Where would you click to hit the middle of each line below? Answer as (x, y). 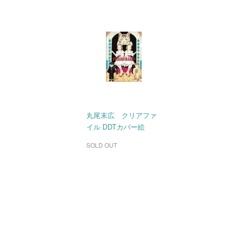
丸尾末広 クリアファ (122, 115)
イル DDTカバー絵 (116, 127)
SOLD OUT (102, 145)
